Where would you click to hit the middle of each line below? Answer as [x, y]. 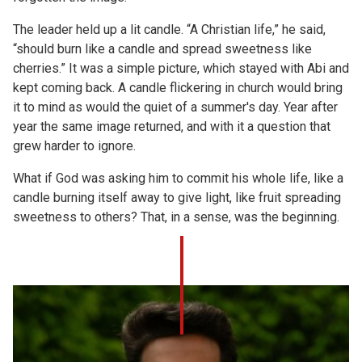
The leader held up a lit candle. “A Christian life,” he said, [169, 29]
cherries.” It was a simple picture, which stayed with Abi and [181, 68]
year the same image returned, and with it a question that [172, 126]
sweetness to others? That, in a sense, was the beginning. [176, 217]
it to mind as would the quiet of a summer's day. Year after [175, 107]
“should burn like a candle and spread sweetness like [162, 49]
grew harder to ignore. [74, 146]
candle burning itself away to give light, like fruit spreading [177, 198]
